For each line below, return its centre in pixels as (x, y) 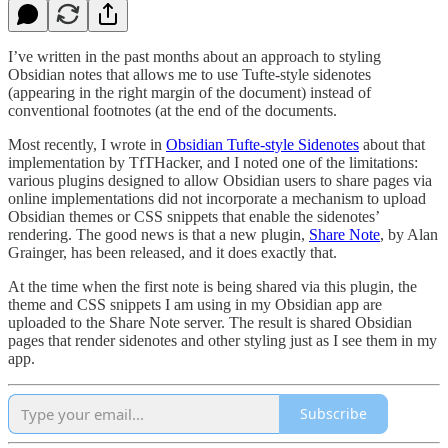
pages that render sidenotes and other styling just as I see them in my (222, 340)
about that (392, 144)
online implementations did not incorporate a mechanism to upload (217, 198)
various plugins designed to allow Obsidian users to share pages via (220, 180)
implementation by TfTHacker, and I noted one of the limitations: (213, 162)
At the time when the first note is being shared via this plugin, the (212, 286)
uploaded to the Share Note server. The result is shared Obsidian (210, 322)
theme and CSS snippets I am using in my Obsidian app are (195, 304)
